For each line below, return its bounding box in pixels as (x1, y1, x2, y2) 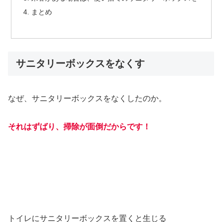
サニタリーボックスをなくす (16, 57, 145, 69)
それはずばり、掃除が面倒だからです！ (8, 122, 151, 131)
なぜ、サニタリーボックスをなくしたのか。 (8, 94, 166, 103)
